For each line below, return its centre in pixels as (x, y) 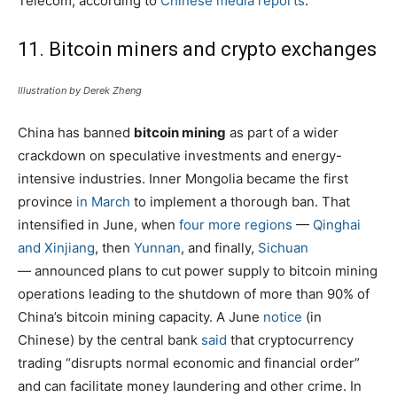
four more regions (236, 224)
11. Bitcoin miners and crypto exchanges (197, 49)
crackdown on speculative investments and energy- (180, 155)
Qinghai (337, 224)
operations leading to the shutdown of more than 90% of (194, 293)
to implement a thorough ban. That (240, 201)
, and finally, (219, 247)
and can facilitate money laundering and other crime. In (190, 385)
